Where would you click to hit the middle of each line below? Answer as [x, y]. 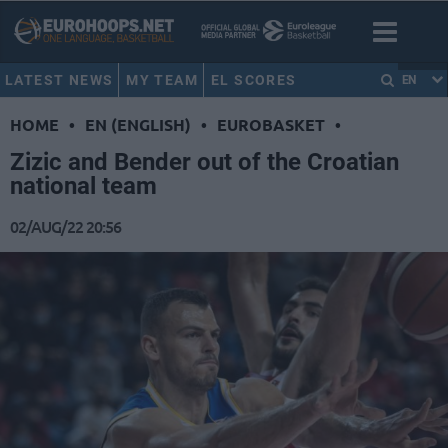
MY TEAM [162, 80]
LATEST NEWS [59, 80]
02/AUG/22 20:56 [65, 226]
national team [83, 186]
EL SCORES [253, 80]
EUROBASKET [271, 125]
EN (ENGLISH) [138, 125]
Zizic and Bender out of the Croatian [204, 162]
